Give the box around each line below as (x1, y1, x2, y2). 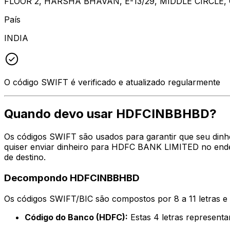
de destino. (4, 152, 46, 163)
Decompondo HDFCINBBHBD (4, 172, 140, 184)
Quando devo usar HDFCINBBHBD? (4, 106, 217, 122)
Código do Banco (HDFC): (25, 212, 128, 222)
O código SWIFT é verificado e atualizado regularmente (4, 76, 220, 87)
